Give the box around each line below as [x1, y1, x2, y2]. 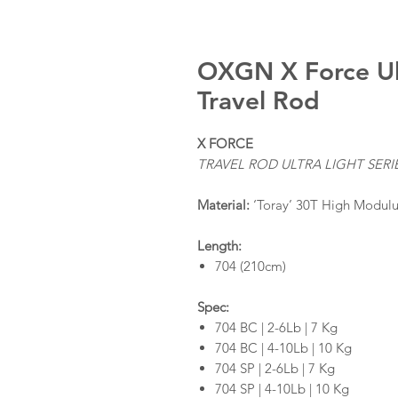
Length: [197, 237, 242, 254]
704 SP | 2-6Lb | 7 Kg [215, 360, 335, 377]
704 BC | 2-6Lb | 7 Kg [215, 319, 338, 336]
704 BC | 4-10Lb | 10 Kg [215, 339, 352, 356]
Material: [197, 196, 250, 213]
